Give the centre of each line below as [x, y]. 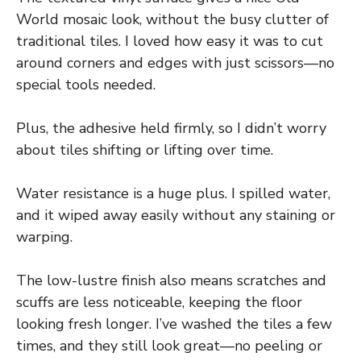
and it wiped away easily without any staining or [176, 216]
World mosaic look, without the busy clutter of [172, 20]
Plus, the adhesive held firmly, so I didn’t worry [171, 129]
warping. [44, 237]
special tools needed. [86, 85]
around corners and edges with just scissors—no [175, 63]
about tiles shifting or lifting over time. [145, 150]
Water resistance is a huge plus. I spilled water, [173, 194]
